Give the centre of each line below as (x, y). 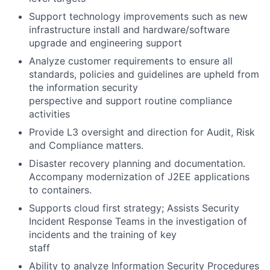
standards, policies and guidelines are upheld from (144, 74)
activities (49, 114)
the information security (83, 87)
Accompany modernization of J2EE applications (139, 177)
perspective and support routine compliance (130, 101)
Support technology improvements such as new (138, 16)
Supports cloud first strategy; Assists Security (134, 208)
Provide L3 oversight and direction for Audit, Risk (142, 132)
